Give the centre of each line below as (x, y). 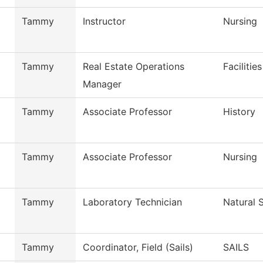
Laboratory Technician (132, 202)
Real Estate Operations (134, 67)
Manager (102, 84)
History (239, 112)
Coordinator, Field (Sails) (138, 247)
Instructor (104, 21)
